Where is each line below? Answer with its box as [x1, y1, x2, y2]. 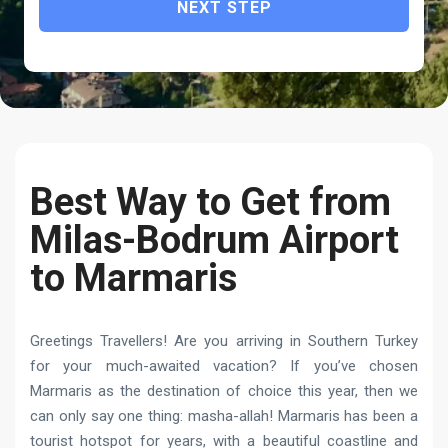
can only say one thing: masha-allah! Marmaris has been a [30, 407, 418, 425]
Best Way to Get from [30, 180, 391, 224]
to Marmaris [30, 256, 237, 300]
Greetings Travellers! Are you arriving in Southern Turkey [30, 332, 418, 350]
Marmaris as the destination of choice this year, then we [30, 382, 418, 400]
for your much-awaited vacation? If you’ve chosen [30, 357, 418, 375]
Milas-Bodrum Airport [30, 218, 399, 262]
